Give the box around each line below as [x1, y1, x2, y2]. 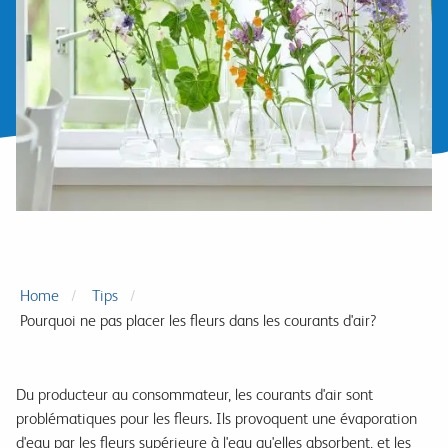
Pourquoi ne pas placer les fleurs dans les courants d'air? [20, 311, 377, 331]
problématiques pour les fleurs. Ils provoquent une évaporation [16, 409, 417, 429]
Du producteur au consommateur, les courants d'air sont [16, 385, 373, 405]
